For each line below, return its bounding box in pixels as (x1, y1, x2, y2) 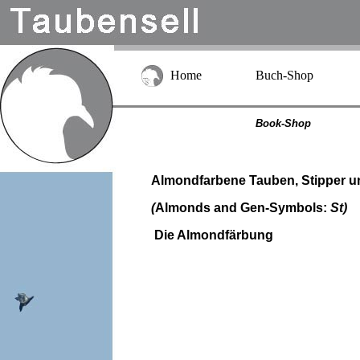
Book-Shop (255, 117, 311, 129)
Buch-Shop (255, 68, 313, 82)
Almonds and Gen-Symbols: (154, 201, 330, 215)
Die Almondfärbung (153, 228, 273, 242)
